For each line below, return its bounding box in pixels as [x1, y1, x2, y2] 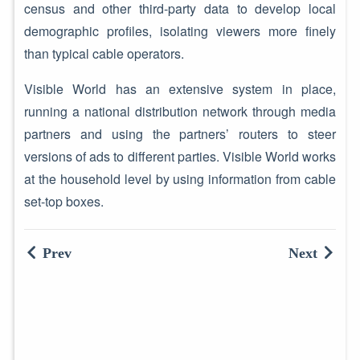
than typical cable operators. [23, 44, 184, 63]
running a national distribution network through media [23, 102, 337, 121]
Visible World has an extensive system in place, [23, 80, 337, 98]
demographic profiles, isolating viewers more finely [23, 22, 337, 40]
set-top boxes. [23, 192, 104, 211]
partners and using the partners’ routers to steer [23, 125, 337, 143]
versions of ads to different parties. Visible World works [23, 147, 337, 166]
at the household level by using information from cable [23, 170, 337, 188]
